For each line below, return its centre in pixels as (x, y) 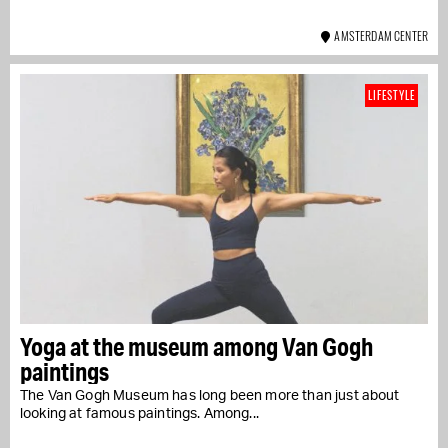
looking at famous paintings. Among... (139, 414)
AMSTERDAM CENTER (379, 36)
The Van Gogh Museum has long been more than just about (210, 396)
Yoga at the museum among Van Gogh (196, 347)
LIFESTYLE (391, 95)
